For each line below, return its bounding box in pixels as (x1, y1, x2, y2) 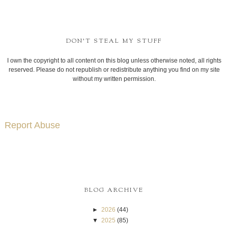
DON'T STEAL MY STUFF (66, 36, 162, 46)
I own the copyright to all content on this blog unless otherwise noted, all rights (7, 56, 221, 64)
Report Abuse (4, 120, 60, 131)
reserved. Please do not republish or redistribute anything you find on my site (8, 66, 220, 73)
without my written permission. (72, 75, 156, 82)
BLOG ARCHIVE (84, 185, 144, 195)
